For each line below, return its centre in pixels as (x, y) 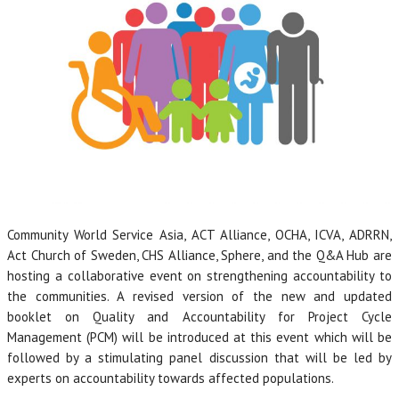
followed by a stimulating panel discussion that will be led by (199, 358)
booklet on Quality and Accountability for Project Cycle (199, 317)
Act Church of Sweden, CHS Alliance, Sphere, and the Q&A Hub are (199, 256)
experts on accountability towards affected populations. (171, 379)
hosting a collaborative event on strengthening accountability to (199, 276)
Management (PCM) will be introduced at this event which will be (199, 338)
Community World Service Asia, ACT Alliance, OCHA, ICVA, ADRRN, (199, 235)
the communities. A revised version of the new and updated (199, 297)
